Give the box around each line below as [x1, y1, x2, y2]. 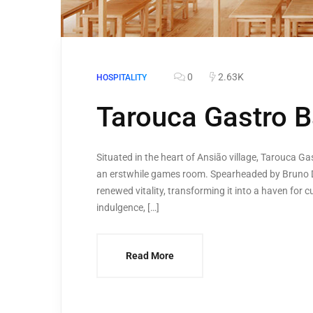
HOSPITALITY [96, 73, 147, 83]
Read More [126, 250, 174, 262]
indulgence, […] [96, 202, 159, 214]
